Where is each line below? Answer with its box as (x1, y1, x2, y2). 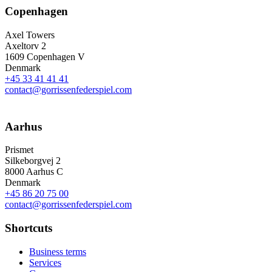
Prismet (5, 144, 33, 155)
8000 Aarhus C (5, 166, 63, 177)
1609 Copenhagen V (5, 51, 85, 62)
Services (29, 257, 61, 268)
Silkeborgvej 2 (5, 155, 61, 166)
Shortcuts (5, 221, 52, 234)
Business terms (29, 246, 86, 257)
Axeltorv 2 (5, 40, 46, 51)
